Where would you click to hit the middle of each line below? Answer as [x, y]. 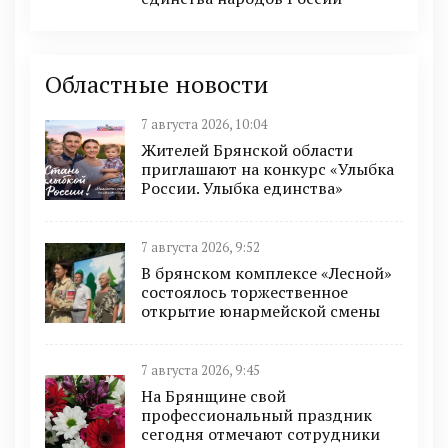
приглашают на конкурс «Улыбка [267, 168]
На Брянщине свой [213, 395]
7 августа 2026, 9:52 [200, 247]
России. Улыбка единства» [242, 187]
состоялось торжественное [244, 291]
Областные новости [157, 83]
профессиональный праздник [256, 414]
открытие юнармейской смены [260, 310]
